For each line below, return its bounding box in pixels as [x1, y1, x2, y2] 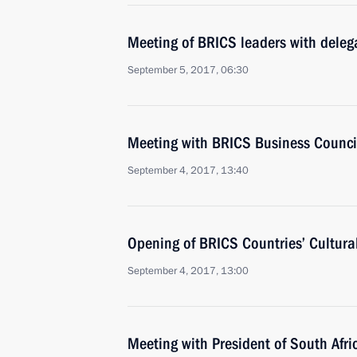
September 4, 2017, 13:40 [127, 163, 249, 178]
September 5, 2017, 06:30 [127, 63, 249, 77]
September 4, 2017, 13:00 [127, 264, 249, 278]
